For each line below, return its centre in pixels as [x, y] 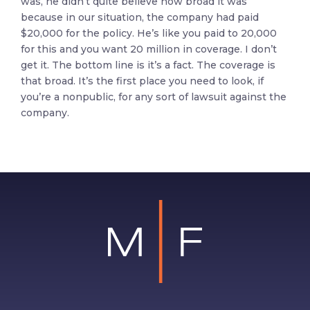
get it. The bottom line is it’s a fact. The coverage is [148, 65]
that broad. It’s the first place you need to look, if [142, 81]
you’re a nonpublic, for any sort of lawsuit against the [154, 97]
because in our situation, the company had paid [140, 17]
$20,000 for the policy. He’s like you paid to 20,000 [149, 33]
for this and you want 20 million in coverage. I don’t [149, 49]
